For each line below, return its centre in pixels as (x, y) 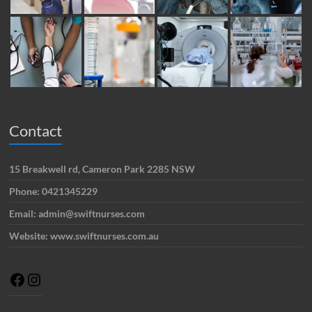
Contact (36, 131)
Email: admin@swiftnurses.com (77, 214)
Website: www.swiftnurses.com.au (84, 236)
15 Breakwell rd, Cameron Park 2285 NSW (102, 169)
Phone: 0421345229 (54, 192)
